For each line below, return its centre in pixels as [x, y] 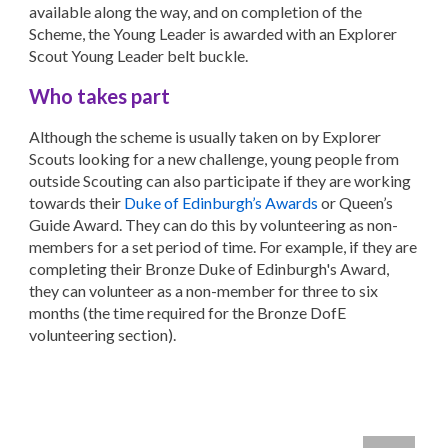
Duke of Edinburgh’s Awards [221, 202]
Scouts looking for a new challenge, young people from [214, 158]
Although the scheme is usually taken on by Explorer [205, 136]
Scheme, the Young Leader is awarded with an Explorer [213, 33]
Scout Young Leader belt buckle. [139, 55]
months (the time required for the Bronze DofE [188, 312]
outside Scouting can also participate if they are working [220, 180]
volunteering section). [103, 334]
